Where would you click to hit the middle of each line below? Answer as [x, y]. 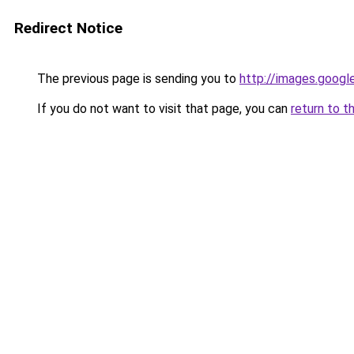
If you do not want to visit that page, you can [162, 109]
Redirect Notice [68, 28]
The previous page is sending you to [137, 79]
